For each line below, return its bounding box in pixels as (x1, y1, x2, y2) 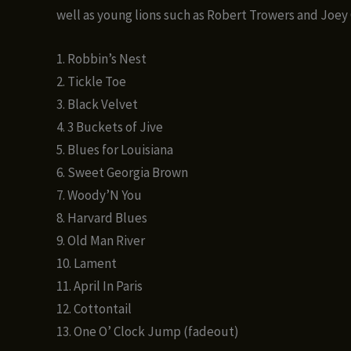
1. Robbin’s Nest (56, 50, 147, 68)
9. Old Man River (56, 232, 145, 250)
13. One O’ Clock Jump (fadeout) (56, 323, 239, 341)
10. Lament (56, 255, 117, 273)
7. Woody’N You (56, 186, 142, 204)
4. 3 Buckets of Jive (56, 118, 163, 136)
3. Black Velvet (56, 96, 138, 114)
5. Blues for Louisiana (56, 141, 173, 159)
